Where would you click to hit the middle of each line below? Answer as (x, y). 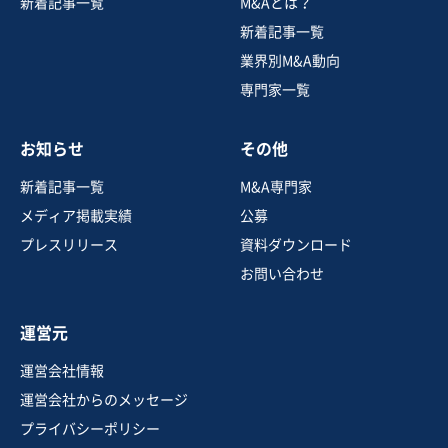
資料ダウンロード (296, 245)
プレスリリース (69, 245)
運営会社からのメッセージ (104, 400)
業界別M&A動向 (290, 61)
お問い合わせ (282, 274)
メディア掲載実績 (76, 216)
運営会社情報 (62, 371)
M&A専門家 (276, 187)
